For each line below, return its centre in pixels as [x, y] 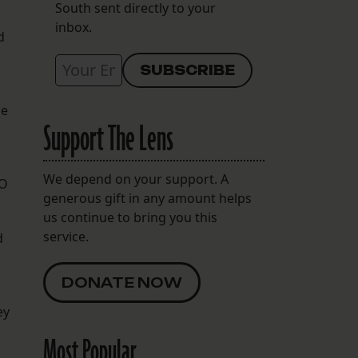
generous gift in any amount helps [147, 199]
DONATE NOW [121, 283]
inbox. [73, 28]
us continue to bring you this [130, 218]
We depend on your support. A [135, 179]
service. [66, 237]
